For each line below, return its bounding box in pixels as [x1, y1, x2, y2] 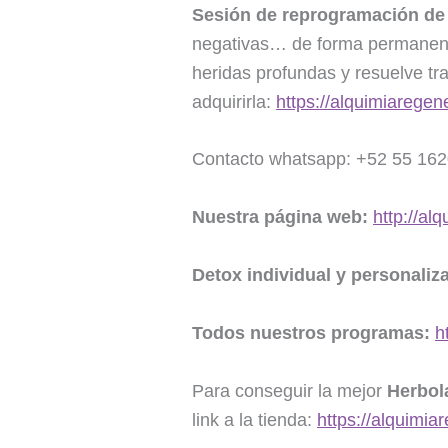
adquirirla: [192, 91, 276, 112]
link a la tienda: [192, 409, 317, 430]
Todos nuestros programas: [192, 322, 435, 343]
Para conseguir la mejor [192, 380, 387, 401]
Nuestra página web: [192, 207, 368, 228]
